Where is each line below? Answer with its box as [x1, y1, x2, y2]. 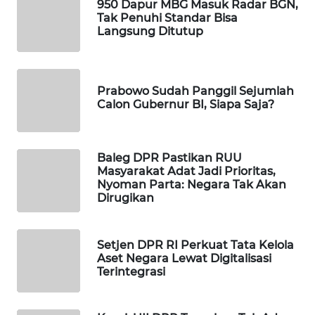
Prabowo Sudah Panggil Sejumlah [97, 84, 294, 98]
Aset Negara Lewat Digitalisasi [97, 251, 271, 265]
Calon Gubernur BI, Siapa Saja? [97, 98, 274, 112]
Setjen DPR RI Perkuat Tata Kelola [97, 238, 294, 252]
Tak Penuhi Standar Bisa [97, 11, 238, 25]
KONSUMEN [28, 176, 78, 189]
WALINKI [28, 281, 65, 293]
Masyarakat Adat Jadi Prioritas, [97, 165, 276, 179]
